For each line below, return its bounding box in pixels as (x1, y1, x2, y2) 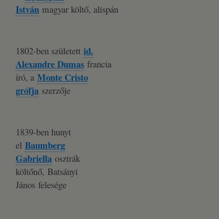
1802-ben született (16, 44, 84, 57)
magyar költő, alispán (39, 3, 118, 15)
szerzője (39, 84, 70, 96)
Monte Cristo (37, 70, 88, 84)
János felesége (16, 178, 66, 191)
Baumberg (25, 138, 65, 152)
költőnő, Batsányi (16, 165, 78, 177)
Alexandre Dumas (16, 57, 84, 70)
